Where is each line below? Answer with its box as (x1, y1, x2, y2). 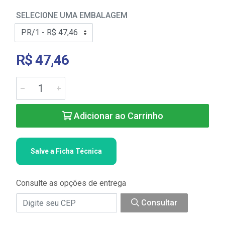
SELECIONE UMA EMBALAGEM (16, 11, 128, 20)
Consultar (139, 198, 177, 207)
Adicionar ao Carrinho (72, 110, 163, 121)
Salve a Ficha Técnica (31, 147, 102, 155)
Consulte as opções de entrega (16, 178, 126, 188)
